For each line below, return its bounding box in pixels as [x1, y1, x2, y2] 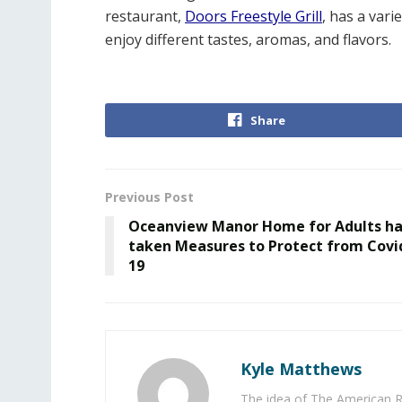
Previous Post [105, 188, 194, 205]
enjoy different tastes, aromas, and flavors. [105, 30, 391, 49]
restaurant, [105, 6, 185, 26]
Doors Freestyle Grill [185, 6, 322, 26]
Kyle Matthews [240, 358, 362, 380]
